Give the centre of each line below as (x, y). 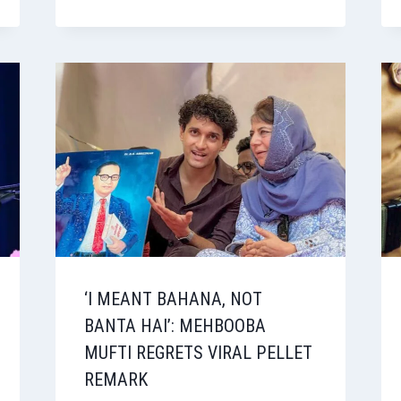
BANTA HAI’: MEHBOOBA (175, 325)
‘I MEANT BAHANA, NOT (173, 299)
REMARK (115, 379)
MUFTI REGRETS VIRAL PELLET (198, 352)
